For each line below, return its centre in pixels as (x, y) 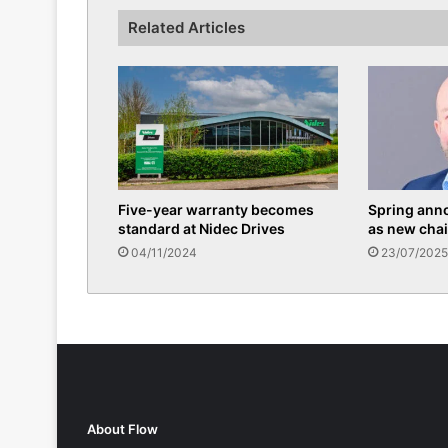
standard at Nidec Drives (201, 230)
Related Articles (186, 28)
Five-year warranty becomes (216, 211)
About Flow (122, 430)
